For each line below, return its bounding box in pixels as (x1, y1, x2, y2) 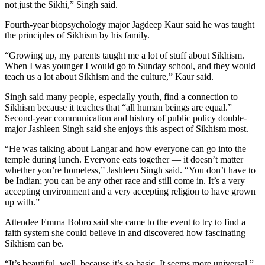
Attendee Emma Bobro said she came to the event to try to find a (5, 216, 245, 227)
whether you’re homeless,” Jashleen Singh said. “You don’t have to (5, 164, 256, 175)
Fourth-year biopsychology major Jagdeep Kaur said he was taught (5, 19, 254, 30)
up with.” (5, 196, 40, 207)
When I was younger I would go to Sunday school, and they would (5, 60, 256, 71)
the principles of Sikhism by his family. (5, 30, 150, 40)
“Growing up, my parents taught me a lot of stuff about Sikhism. (5, 50, 244, 60)
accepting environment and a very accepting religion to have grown (5, 186, 256, 196)
